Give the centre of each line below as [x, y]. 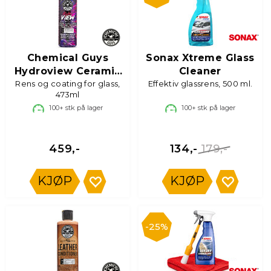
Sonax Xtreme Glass [200, 58]
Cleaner [200, 71]
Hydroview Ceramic [68, 71]
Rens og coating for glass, [68, 83]
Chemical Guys [68, 58]
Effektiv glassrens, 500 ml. [200, 83]
